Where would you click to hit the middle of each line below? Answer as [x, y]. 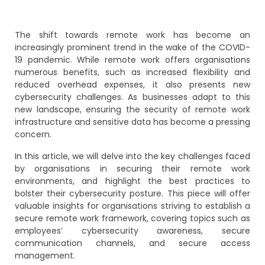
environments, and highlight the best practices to [132, 181]
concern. [34, 134]
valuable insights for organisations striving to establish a [132, 206]
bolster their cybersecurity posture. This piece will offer [132, 193]
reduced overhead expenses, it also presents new [132, 85]
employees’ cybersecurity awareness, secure [132, 231]
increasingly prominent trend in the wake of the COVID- [132, 47]
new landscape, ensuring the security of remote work [132, 109]
